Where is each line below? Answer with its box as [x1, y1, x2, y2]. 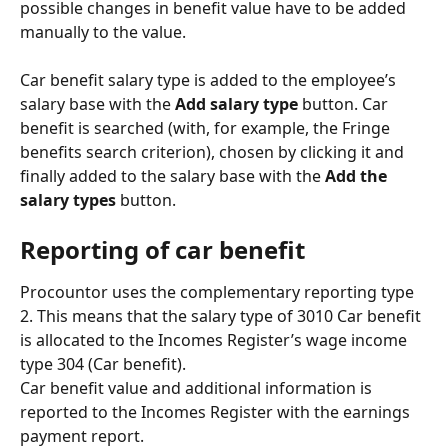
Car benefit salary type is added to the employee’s [20, 69, 400, 92]
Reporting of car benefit [20, 232, 305, 266]
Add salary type [175, 93, 302, 116]
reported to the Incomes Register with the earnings [20, 400, 414, 423]
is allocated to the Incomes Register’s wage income [20, 328, 411, 351]
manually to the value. [20, 21, 186, 44]
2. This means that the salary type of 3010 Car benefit [20, 304, 425, 327]
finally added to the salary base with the [20, 165, 325, 188]
